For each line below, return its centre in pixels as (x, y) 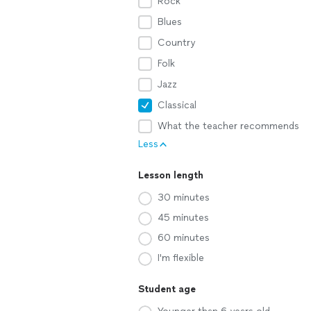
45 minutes (183, 218)
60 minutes (184, 238)
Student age (167, 289)
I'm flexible (181, 258)
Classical (177, 105)
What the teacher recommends (228, 126)
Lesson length (171, 175)
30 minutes (184, 197)
